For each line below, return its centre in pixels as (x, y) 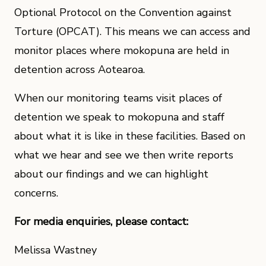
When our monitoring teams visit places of (118, 98)
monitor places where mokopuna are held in (122, 50)
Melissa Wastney (56, 250)
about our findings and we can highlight (111, 174)
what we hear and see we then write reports (124, 155)
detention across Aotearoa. (80, 69)
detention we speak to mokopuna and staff (119, 117)
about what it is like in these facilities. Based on (130, 136)
